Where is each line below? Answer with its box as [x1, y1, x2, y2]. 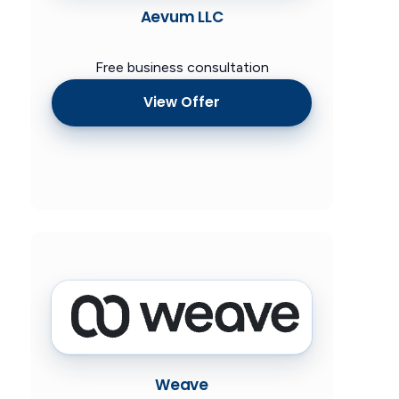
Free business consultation [94, 58, 269, 76]
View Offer [143, 93, 220, 112]
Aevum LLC [140, 5, 224, 28]
